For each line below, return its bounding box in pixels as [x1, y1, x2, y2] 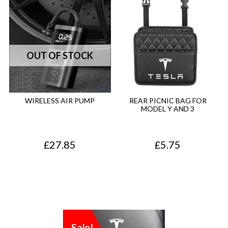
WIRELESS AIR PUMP [25, 96, 95, 105]
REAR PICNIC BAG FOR [129, 96, 207, 105]
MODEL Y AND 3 [141, 104, 195, 113]
